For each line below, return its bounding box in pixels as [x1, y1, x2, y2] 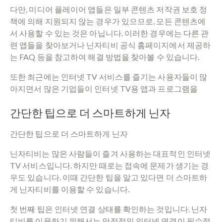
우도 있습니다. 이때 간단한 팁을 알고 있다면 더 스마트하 [10, 172, 208, 182]
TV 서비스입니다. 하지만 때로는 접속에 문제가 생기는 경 [10, 160, 209, 170]
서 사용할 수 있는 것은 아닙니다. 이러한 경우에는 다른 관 [10, 28, 209, 38]
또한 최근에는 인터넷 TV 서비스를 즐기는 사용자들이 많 [10, 71, 208, 81]
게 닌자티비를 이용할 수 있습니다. [10, 184, 129, 194]
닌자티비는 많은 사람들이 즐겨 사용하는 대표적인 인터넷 [10, 148, 211, 158]
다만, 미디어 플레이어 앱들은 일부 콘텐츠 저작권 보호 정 [10, 4, 208, 14]
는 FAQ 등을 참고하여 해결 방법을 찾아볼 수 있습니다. [10, 52, 200, 61]
